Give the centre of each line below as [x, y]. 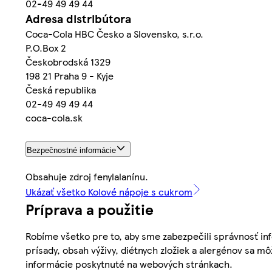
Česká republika [61, 89]
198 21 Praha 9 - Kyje [70, 75]
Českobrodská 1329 [68, 61]
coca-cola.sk [54, 117]
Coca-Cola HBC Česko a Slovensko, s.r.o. [114, 33]
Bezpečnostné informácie [71, 150]
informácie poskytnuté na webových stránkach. [129, 263]
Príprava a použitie [90, 209]
